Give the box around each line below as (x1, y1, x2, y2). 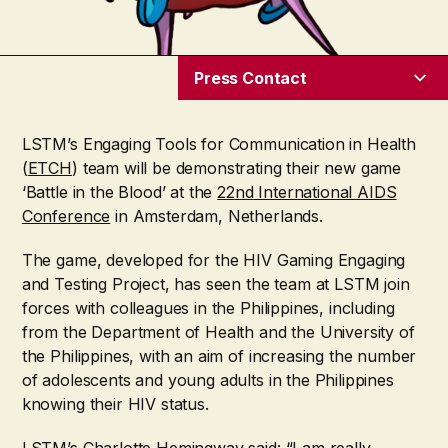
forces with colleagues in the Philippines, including (21, 298, 395, 319)
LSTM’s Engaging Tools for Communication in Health (21, 134, 416, 155)
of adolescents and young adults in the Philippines (21, 370, 394, 391)
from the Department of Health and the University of (21, 322, 415, 343)
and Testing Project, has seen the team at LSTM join (21, 274, 410, 295)
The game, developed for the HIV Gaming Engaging (21, 250, 406, 271)
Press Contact (194, 67, 307, 88)
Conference (21, 206, 111, 227)
